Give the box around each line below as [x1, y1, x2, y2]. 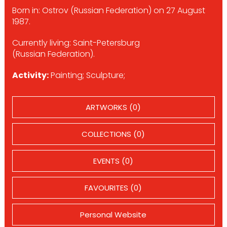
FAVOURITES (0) [85, 182, 142, 193]
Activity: [12, 69, 49, 81]
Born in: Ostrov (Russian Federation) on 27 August [12, 5, 205, 16]
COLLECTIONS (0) [82, 129, 145, 139]
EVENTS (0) [93, 156, 134, 166]
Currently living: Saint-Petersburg [12, 37, 140, 49]
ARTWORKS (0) [86, 102, 141, 112]
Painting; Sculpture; [48, 69, 125, 81]
